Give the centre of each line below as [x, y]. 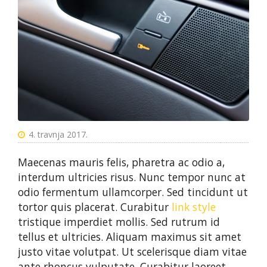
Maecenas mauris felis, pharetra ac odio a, [121, 162]
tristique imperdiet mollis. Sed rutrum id [119, 222]
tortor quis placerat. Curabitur [95, 207]
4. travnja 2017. [58, 135]
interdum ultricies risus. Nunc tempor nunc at [132, 177]
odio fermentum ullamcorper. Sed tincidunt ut [133, 192]
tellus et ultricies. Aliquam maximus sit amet [130, 237]
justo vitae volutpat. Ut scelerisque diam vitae [132, 252]
